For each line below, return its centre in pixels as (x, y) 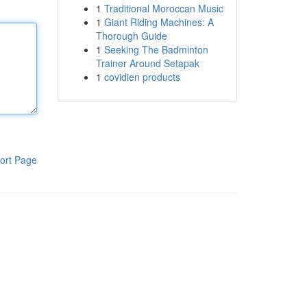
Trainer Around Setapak (147, 63)
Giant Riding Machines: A (159, 22)
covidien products (142, 77)
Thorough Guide (131, 36)
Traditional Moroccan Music (163, 8)
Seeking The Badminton (156, 49)
